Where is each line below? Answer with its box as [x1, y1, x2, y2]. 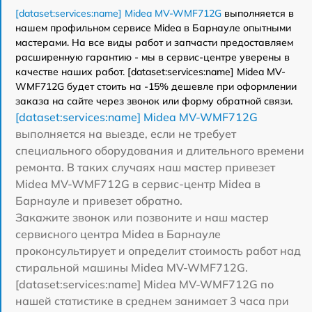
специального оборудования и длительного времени [15, 143, 304, 157]
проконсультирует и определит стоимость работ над [15, 243, 301, 258]
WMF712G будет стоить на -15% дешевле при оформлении [15, 79, 297, 93]
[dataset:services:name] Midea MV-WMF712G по [15, 276, 274, 291]
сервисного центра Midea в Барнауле [15, 226, 221, 241]
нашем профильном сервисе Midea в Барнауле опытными [15, 21, 291, 34]
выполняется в [221, 6, 294, 19]
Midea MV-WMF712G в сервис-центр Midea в [15, 176, 260, 191]
